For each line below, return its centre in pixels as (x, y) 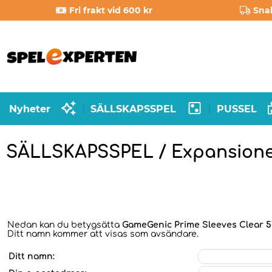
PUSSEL (236, 109)
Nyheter (30, 109)
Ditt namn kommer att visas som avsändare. (103, 234)
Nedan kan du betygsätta (65, 225)
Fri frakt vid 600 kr (111, 10)
